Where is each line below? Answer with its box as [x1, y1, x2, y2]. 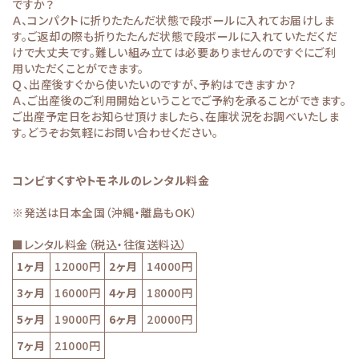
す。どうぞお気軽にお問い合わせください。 [12, 123, 218, 140]
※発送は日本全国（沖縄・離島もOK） [12, 204, 197, 220]
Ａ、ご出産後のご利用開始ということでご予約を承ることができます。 [12, 91, 346, 108]
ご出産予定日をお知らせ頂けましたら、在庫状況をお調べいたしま [12, 107, 339, 124]
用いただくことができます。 [12, 59, 144, 76]
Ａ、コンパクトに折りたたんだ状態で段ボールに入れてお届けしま [12, 11, 334, 28]
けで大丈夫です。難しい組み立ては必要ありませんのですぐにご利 [12, 43, 336, 60]
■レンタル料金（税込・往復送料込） [12, 236, 188, 252]
